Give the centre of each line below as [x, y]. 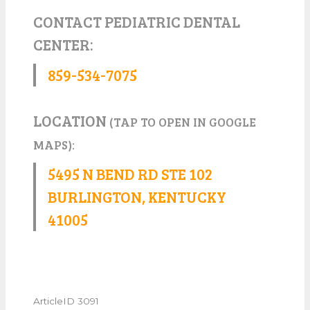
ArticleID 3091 [66, 301]
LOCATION [71, 120]
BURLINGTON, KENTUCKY [137, 196]
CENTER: [63, 44]
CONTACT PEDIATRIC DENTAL [137, 21]
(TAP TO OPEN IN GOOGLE [183, 121]
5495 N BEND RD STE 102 [130, 173]
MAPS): [54, 144]
